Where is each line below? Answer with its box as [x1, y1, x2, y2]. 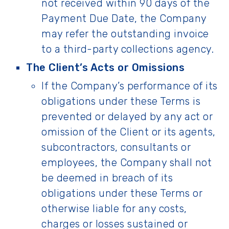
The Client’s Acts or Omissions [26, 61, 185, 74]
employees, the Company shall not [41, 156, 212, 169]
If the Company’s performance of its [41, 80, 218, 92]
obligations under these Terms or [41, 187, 202, 199]
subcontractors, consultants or [41, 141, 191, 153]
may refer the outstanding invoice [41, 28, 209, 40]
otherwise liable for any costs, [41, 202, 187, 215]
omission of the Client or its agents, [41, 126, 216, 138]
